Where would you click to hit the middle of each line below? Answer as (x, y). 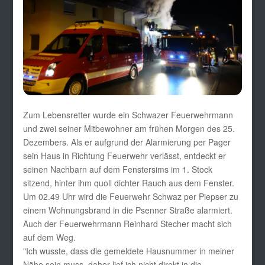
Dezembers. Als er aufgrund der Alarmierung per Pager (127, 142)
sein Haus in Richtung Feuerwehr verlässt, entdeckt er (124, 156)
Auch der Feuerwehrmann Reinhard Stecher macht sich (127, 224)
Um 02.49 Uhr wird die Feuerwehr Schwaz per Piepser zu (130, 197)
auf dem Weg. (49, 237)
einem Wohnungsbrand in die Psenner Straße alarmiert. (127, 210)
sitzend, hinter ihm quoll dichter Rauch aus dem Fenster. (128, 183)
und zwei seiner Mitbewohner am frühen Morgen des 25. (129, 129)
